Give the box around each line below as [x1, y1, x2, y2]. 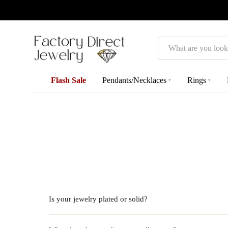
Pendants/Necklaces [102, 75, 166, 84]
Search [158, 39, 180, 48]
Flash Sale [51, 75, 86, 84]
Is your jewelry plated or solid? [49, 194, 148, 203]
